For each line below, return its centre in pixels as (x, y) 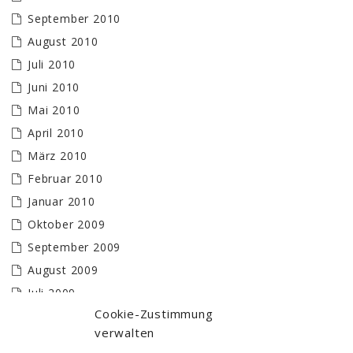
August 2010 (63, 42)
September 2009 (74, 247)
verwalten (125, 333)
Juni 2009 (54, 316)
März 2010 (58, 156)
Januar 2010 (61, 202)
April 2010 (56, 133)
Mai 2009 (54, 339)
